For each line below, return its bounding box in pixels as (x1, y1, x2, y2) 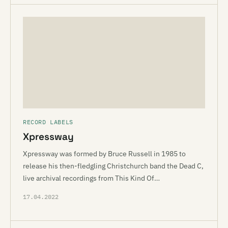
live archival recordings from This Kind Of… (23, 174, 160, 183)
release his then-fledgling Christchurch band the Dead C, (23, 161, 204, 170)
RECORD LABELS (23, 118, 73, 126)
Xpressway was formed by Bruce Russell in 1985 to (23, 149, 186, 158)
